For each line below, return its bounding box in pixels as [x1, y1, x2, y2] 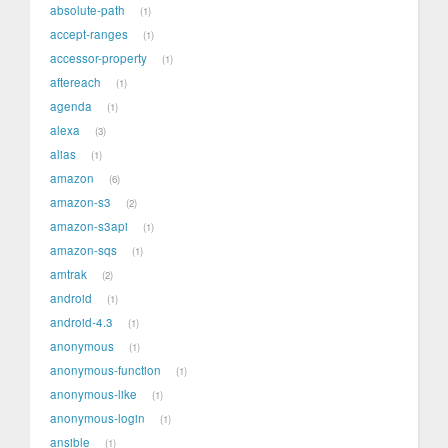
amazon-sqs [50, 242, 117, 259]
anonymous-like [50, 386, 137, 403]
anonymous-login [50, 410, 145, 427]
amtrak [50, 266, 87, 283]
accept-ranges [50, 26, 128, 43]
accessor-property [50, 50, 147, 67]
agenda [50, 98, 92, 115]
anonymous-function [50, 362, 161, 379]
